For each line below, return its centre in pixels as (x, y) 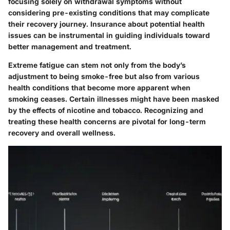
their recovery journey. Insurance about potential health (107, 24)
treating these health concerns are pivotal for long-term (107, 121)
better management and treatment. (70, 46)
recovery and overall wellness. (62, 133)
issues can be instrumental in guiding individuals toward (109, 35)
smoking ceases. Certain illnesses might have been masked (114, 99)
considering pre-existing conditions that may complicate (109, 13)
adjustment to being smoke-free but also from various (104, 76)
